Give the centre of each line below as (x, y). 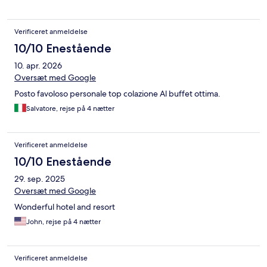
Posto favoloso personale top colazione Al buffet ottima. (117, 94)
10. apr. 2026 (38, 66)
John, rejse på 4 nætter (63, 222)
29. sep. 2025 (40, 179)
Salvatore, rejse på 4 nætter (70, 109)
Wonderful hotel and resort (65, 207)
